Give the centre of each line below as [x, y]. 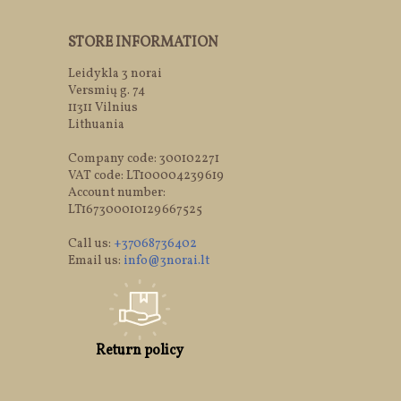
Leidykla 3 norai [115, 74]
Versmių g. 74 [107, 91]
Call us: [91, 244]
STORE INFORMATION [143, 43]
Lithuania [96, 125]
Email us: [96, 261]
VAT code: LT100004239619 [146, 176]
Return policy [139, 351]
